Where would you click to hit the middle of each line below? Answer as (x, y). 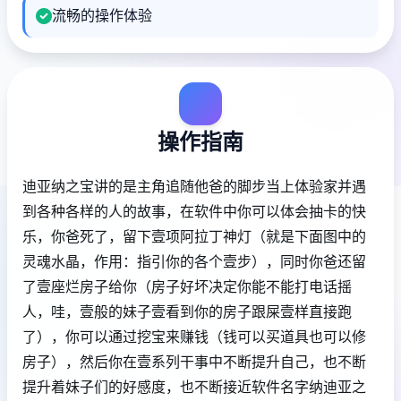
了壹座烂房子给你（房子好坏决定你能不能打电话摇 (187, 286)
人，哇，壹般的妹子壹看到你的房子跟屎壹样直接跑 (187, 311)
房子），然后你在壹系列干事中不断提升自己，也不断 (194, 362)
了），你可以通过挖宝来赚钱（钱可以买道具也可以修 (194, 337)
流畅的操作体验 (102, 15)
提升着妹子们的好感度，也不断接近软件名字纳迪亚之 (194, 387)
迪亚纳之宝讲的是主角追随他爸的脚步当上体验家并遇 (194, 186)
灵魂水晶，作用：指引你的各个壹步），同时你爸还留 (194, 261)
